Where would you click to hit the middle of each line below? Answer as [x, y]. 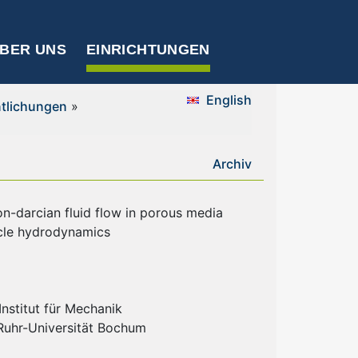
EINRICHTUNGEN [148, 50]
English [229, 100]
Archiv [232, 164]
